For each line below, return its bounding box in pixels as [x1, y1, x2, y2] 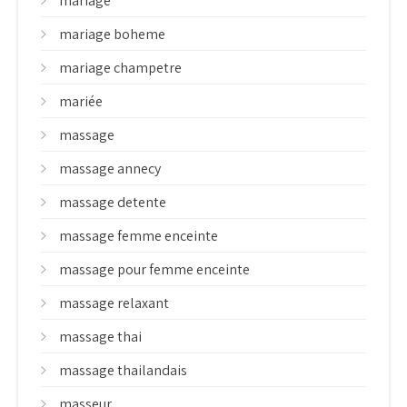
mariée [59, 92, 103, 111]
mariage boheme [59, 25, 165, 44]
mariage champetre [59, 58, 182, 77]
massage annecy [59, 159, 161, 178]
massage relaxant [59, 293, 169, 313]
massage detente [59, 193, 166, 212]
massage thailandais [59, 361, 187, 380]
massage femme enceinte [59, 226, 218, 245]
